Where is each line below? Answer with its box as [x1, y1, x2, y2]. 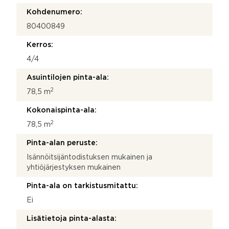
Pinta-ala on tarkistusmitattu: [27, 182, 138, 189]
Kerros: [27, 41, 53, 48]
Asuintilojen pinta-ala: [27, 74, 109, 81]
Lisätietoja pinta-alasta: [27, 215, 117, 222]
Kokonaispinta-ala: [27, 107, 97, 113]
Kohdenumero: [27, 9, 82, 15]
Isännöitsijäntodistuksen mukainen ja [27, 154, 152, 161]
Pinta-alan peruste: [27, 140, 98, 146]
